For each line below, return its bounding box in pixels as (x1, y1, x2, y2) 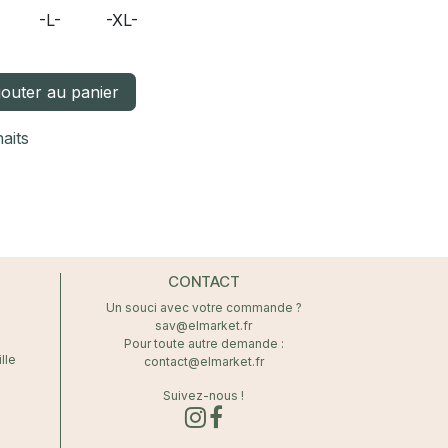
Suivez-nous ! (163, 388, 244, 403)
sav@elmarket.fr (155, 318, 252, 333)
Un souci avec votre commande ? (105, 300, 302, 315)
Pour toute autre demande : (123, 336, 284, 351)
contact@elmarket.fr (143, 354, 264, 369)
